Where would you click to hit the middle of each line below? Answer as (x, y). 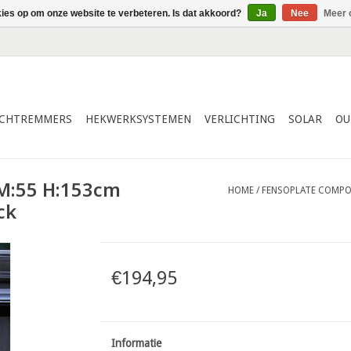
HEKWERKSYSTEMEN (138, 119)
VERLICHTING (240, 119)
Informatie (136, 343)
